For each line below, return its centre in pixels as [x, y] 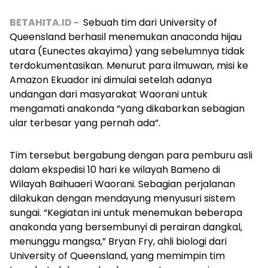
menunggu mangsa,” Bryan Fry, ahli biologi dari [118, 242]
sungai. [27, 213]
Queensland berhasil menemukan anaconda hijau [126, 37]
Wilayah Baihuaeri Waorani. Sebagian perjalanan [122, 184]
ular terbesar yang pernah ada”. [86, 123]
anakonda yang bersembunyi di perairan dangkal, [126, 227]
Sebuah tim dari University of [150, 23]
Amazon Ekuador [51, 80]
